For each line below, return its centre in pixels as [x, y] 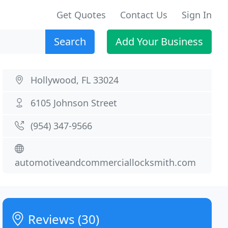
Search [70, 41]
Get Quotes [81, 15]
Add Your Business [159, 41]
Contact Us [144, 15]
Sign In [197, 15]
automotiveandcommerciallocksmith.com [106, 162]
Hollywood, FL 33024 [75, 80]
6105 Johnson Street [74, 103]
